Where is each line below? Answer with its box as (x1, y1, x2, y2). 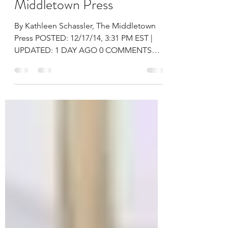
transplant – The (14, 5, 105, 25)
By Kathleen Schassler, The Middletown (14, 51, 156, 61)
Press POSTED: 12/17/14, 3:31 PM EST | (14, 64, 153, 73)
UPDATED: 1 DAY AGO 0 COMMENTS (14, 76, 152, 85)
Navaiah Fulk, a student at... (14, 88, 112, 98)
